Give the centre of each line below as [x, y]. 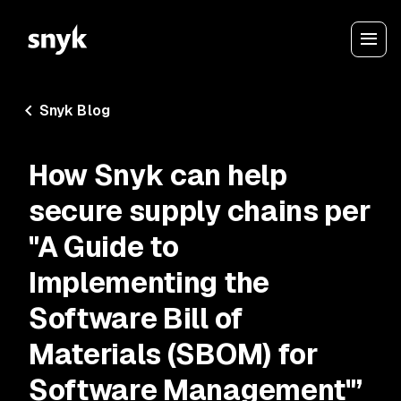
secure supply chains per [200, 211]
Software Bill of [136, 318]
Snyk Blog [75, 111]
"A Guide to [104, 247]
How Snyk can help [158, 175]
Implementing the [149, 282]
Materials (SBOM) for [174, 354]
